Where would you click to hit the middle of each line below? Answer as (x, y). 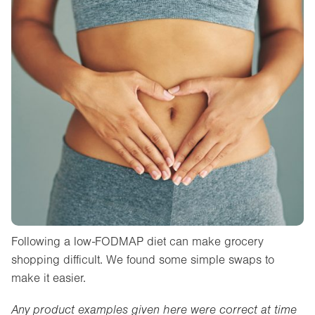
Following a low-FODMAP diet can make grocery (137, 242)
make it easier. (49, 278)
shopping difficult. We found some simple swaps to (143, 260)
